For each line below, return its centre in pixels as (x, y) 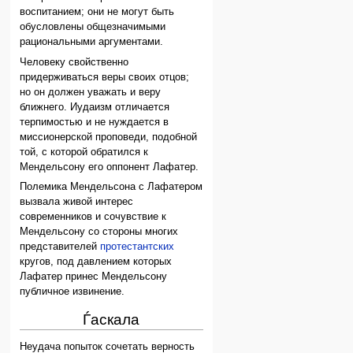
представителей (60, 247)
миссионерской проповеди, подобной (109, 137)
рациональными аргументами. (92, 42)
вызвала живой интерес (77, 202)
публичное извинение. (72, 292)
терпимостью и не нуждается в (95, 122)
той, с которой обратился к (84, 152)
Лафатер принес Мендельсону (94, 277)
